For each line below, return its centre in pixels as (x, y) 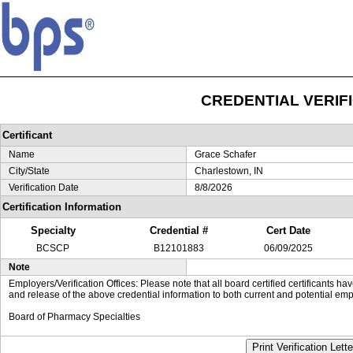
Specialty (53, 230)
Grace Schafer (225, 154)
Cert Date (288, 230)
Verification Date (44, 188)
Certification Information (62, 207)
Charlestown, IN (229, 171)
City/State (29, 171)
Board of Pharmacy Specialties (74, 317)
